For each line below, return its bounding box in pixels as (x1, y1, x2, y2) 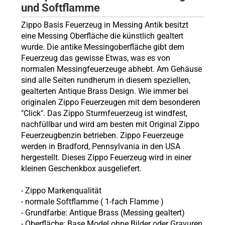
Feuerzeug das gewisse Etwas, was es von (21, 53, 170, 63)
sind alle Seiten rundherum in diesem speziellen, (21, 75, 190, 85)
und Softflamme (21, 2, 100, 14)
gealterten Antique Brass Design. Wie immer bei (21, 86, 188, 96)
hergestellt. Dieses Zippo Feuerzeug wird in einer (21, 153, 191, 162)
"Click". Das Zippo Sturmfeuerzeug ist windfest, (21, 108, 187, 118)
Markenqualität (45, 186, 101, 195)
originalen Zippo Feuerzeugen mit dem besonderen (21, 97, 200, 107)
